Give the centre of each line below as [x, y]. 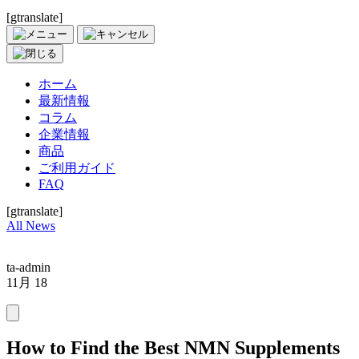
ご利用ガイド [77, 168]
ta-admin [28, 268]
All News [31, 226]
